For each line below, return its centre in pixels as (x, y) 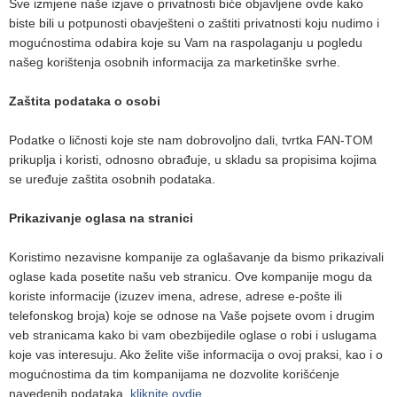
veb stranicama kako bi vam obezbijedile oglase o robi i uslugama (193, 335)
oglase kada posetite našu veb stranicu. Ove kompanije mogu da (191, 276)
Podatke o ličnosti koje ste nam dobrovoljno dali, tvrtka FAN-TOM (191, 140)
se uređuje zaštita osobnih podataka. (112, 179)
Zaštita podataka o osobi (85, 101)
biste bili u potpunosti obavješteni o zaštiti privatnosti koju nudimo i (194, 23)
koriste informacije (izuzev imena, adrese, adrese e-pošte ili (175, 296)
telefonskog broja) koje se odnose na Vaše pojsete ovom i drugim (192, 315)
